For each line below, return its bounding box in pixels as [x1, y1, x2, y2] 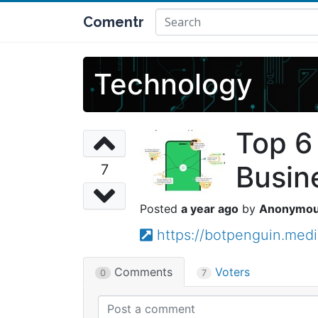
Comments [111, 265, 172, 279]
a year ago [181, 202, 238, 216]
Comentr [83, 13, 144, 31]
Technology [94, 67, 253, 102]
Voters [212, 265, 250, 279]
